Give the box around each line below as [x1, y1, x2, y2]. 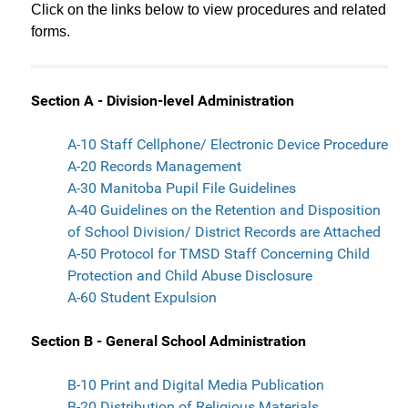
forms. [31, 24, 70, 40]
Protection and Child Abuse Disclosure [67, 267, 312, 285]
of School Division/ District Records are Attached [67, 223, 381, 241]
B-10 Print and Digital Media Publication [67, 376, 324, 394]
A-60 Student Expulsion [67, 289, 217, 307]
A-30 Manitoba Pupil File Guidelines [67, 179, 296, 198]
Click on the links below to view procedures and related [31, 2, 386, 18]
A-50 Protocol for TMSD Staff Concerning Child [67, 245, 370, 263]
